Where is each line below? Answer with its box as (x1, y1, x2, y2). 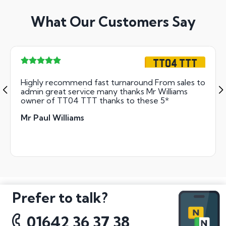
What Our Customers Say (30, 13, 196, 31)
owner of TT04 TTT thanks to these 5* (21, 95, 169, 105)
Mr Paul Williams (21, 112, 84, 123)
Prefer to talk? (12, 189, 108, 206)
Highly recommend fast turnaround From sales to (21, 77, 205, 87)
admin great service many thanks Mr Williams (21, 86, 188, 96)
